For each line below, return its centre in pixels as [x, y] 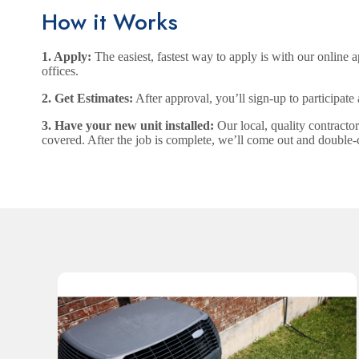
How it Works [110, 22]
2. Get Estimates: [87, 99]
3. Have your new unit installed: [128, 126]
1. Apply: [67, 57]
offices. [60, 71]
